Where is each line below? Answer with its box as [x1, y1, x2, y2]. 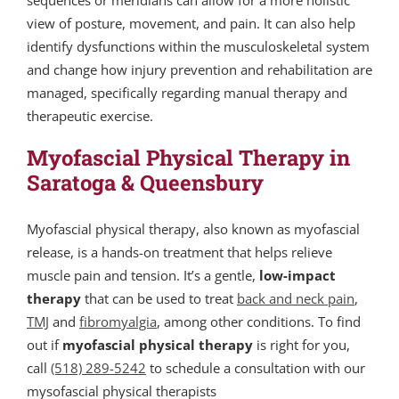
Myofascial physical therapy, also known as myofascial [27, 220, 360, 239]
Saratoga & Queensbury [27, 168, 264, 197]
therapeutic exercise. [27, 107, 153, 126]
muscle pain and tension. [27, 266, 183, 285]
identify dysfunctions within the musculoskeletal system [27, 37, 370, 56]
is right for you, [253, 336, 350, 354]
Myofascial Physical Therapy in [27, 143, 350, 172]
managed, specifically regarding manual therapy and [27, 84, 347, 102]
